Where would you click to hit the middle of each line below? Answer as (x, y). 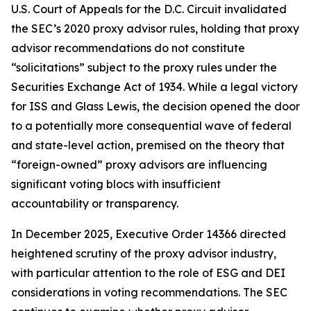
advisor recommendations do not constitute (128, 48)
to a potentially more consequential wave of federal (151, 126)
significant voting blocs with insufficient (116, 184)
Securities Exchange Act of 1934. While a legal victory (154, 87)
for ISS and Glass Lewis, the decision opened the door (155, 106)
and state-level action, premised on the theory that (148, 145)
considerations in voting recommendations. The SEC (149, 292)
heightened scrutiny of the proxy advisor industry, (144, 253)
